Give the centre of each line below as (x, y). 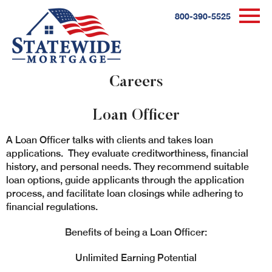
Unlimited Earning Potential (136, 258)
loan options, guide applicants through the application (125, 180)
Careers (136, 83)
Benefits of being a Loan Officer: (136, 232)
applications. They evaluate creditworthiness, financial (127, 153)
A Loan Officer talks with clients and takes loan (110, 140)
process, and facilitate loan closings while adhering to (124, 193)
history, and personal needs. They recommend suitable (127, 167)
